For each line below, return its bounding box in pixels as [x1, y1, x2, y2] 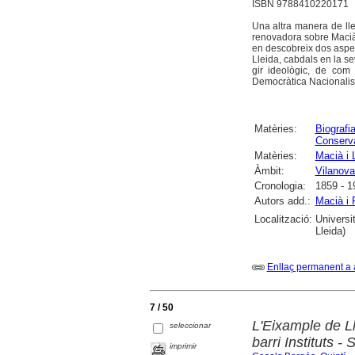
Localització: [254, 212, 312, 225]
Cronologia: [254, 179, 306, 192]
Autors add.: [254, 194, 311, 207]
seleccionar [170, 321, 212, 330]
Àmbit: [254, 164, 284, 177]
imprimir [170, 341, 197, 350]
